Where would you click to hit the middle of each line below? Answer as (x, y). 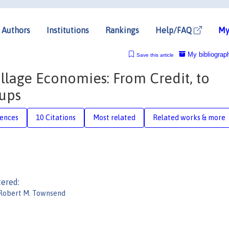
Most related (114, 117)
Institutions (68, 30)
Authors (16, 30)
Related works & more (189, 117)
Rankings (122, 30)
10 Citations (56, 117)
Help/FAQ (175, 30)
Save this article (155, 55)
